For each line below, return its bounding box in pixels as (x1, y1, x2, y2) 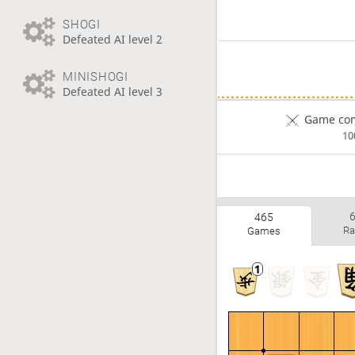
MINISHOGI (62, 69, 128, 84)
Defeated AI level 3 (62, 83, 162, 99)
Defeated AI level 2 (62, 32, 162, 48)
